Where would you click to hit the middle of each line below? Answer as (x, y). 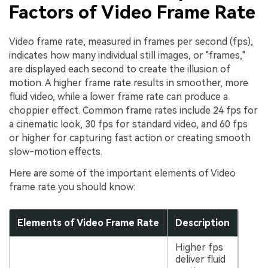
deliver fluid (200, 260)
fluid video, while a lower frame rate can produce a (118, 96)
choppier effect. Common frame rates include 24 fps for (133, 110)
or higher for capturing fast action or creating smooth (130, 138)
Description (202, 223)
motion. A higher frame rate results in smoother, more (129, 83)
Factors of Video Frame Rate (132, 12)
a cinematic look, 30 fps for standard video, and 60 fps (128, 124)
